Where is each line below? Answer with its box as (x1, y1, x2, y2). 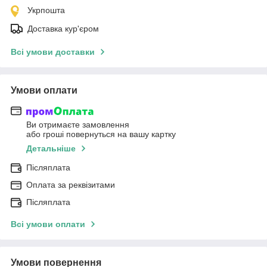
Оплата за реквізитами (26, 180, 115, 190)
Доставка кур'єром (27, 23, 99, 33)
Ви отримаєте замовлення (26, 120, 129, 130)
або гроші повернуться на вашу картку (26, 129, 176, 139)
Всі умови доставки (11, 46, 95, 57)
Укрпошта (27, 5, 65, 15)
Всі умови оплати (11, 219, 85, 229)
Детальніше (26, 144, 76, 154)
